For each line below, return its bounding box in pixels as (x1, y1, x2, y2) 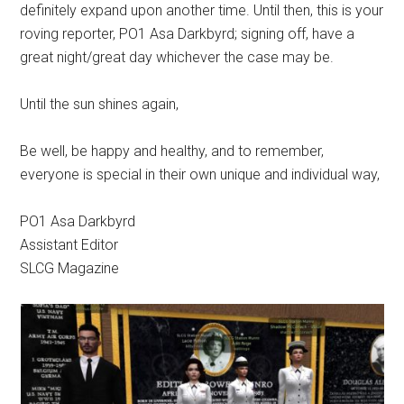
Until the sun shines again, (20, 96, 179, 113)
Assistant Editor (20, 236, 119, 253)
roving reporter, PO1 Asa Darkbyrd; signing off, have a (20, 25, 355, 42)
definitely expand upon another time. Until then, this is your (20, 2, 384, 19)
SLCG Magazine (20, 260, 120, 277)
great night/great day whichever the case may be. (20, 49, 335, 66)
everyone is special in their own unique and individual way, (20, 166, 381, 183)
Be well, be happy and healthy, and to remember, (20, 142, 325, 160)
